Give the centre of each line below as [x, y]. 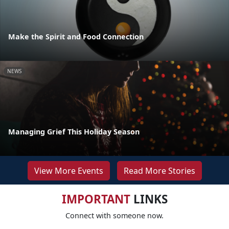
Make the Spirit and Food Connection [76, 36]
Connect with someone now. [114, 215]
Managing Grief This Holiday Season [74, 131]
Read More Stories [159, 170]
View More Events [68, 170]
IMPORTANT [96, 199]
